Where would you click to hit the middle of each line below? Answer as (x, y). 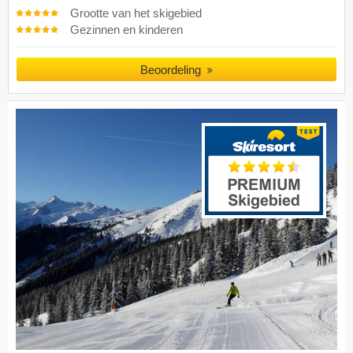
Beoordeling (173, 69)
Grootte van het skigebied (136, 14)
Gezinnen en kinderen (126, 30)
